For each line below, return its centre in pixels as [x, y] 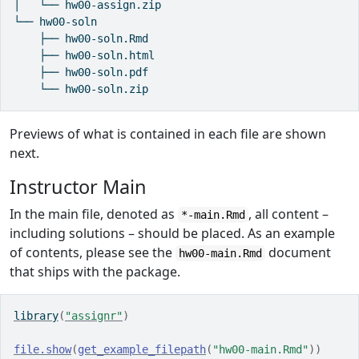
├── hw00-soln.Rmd [81, 38]
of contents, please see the [93, 252]
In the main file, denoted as [94, 214]
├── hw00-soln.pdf [81, 72]
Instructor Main [78, 186]
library [36, 315]
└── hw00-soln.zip [81, 89]
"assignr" [94, 315]
